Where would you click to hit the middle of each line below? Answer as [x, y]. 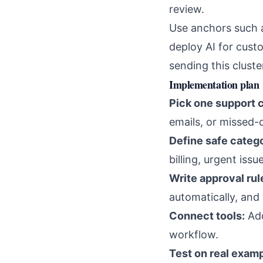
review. [187, 9]
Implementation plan [214, 85]
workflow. [194, 235]
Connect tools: [207, 216]
